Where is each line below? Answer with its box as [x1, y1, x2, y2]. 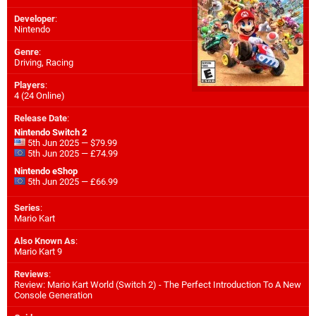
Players [14, 80, 45, 91]
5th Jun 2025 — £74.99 [25, 148, 118, 159]
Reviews [14, 269, 49, 280]
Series [14, 202, 40, 214]
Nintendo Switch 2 [14, 127, 87, 138]
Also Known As [14, 236, 75, 247]
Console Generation [14, 290, 92, 301]
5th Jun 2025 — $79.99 [25, 138, 117, 149]
